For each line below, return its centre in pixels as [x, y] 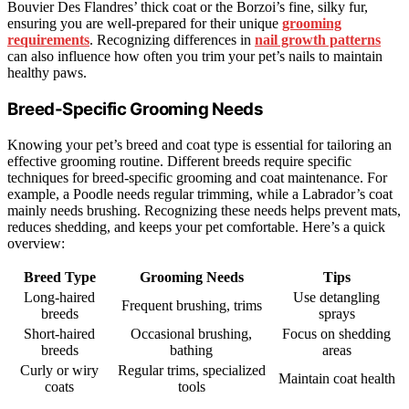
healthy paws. [47, 73]
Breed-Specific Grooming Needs [136, 109]
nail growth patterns [318, 40]
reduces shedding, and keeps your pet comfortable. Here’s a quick [196, 226]
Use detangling [336, 297]
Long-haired [59, 297]
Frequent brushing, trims [191, 305]
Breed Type [59, 277]
